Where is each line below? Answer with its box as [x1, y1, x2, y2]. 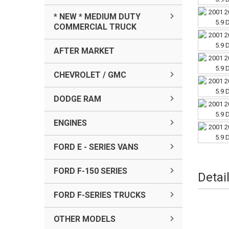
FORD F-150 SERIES [54, 166, 127, 176]
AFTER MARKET [54, 46, 114, 56]
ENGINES [54, 118, 87, 128]
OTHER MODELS [54, 214, 116, 224]
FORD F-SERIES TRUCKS [54, 190, 146, 200]
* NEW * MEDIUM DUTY [54, 12, 141, 21]
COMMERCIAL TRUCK [54, 22, 136, 32]
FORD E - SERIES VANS [54, 142, 139, 152]
